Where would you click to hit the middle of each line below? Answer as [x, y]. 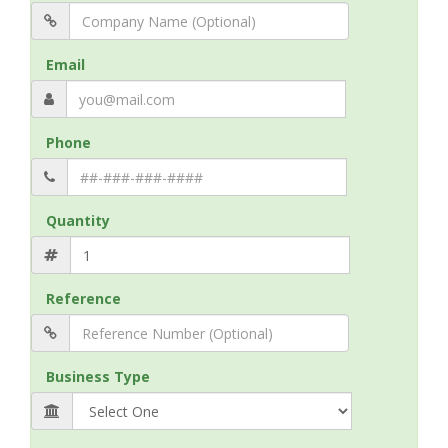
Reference [83, 298]
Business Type [98, 376]
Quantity [78, 220]
